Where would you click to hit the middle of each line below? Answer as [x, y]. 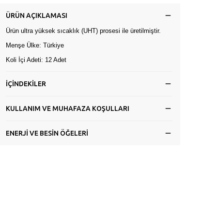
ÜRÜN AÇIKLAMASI [37, 15]
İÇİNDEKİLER [26, 84]
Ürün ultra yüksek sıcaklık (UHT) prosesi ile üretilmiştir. [83, 31]
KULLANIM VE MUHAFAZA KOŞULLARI [68, 108]
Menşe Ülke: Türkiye [35, 45]
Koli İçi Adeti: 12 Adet [36, 60]
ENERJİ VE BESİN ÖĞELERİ [47, 133]
